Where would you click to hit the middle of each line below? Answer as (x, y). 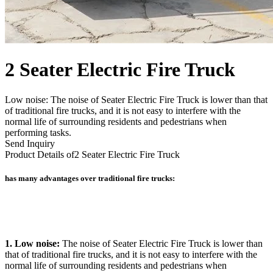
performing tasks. (38, 132)
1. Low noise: (34, 244)
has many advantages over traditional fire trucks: (90, 179)
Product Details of (40, 154)
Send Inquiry (30, 143)
